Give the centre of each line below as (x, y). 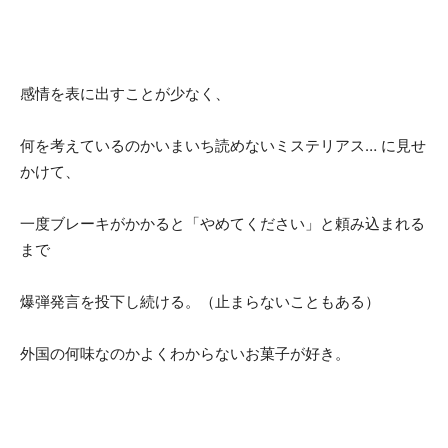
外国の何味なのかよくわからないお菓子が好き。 (185, 353)
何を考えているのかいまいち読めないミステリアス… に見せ (223, 145)
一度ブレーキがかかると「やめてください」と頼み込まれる (222, 223)
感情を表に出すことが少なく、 (125, 93)
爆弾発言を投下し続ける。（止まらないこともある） (200, 301)
